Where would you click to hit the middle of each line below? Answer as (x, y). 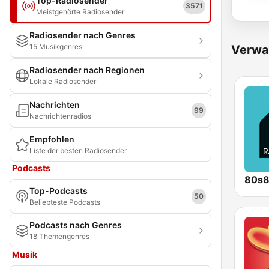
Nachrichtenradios (60, 116)
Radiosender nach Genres (83, 35)
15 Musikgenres (56, 47)
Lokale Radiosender (63, 81)
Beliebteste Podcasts (65, 202)
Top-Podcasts (59, 191)
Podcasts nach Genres (76, 225)
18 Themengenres (59, 236)
